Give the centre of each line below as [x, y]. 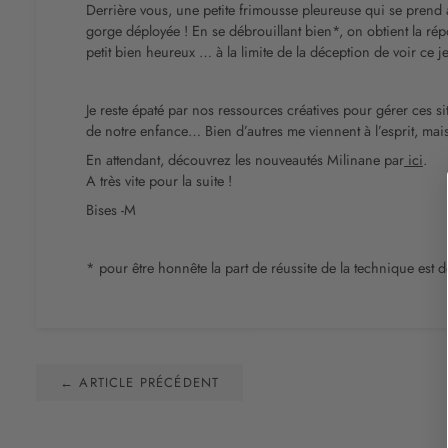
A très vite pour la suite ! [159, 180]
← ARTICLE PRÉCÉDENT [140, 382]
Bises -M [111, 209]
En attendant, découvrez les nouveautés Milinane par [245, 159]
